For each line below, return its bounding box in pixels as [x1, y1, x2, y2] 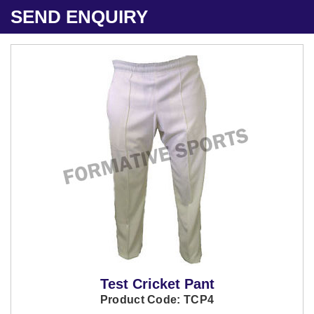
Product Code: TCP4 [100, 294, 214, 306]
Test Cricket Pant [100, 276, 214, 292]
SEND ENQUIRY [11, 6, 148, 27]
